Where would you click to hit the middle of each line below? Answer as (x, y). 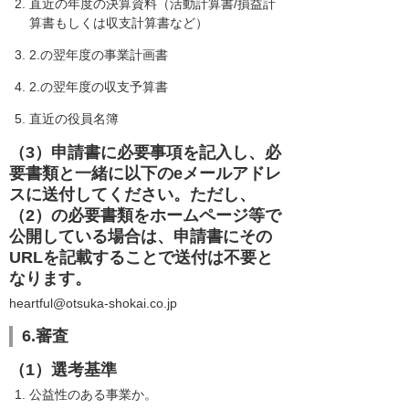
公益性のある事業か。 (93, 395)
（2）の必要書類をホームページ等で (145, 215)
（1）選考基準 (63, 370)
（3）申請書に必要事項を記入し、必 (145, 152)
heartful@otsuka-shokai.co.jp (93, 303)
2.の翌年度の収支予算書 (99, 87)
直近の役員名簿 (74, 119)
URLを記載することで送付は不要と (141, 257)
